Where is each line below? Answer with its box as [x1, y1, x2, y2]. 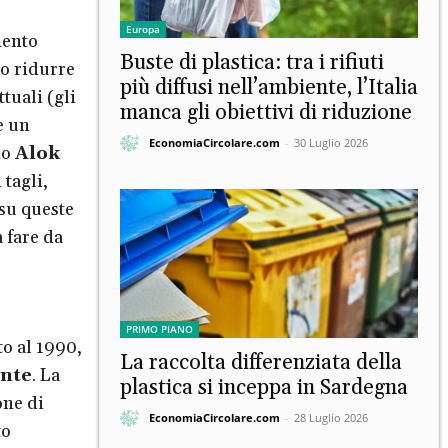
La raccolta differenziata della [120, 349, 402, 376]
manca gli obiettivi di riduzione [120, 99, 412, 126]
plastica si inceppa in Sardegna [120, 374, 408, 401]
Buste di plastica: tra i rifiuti [120, 49, 384, 76]
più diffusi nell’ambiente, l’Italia [120, 74, 418, 101]
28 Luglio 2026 [294, 410, 368, 426]
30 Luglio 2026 [294, 135, 368, 151]
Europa [126, 21, 160, 36]
